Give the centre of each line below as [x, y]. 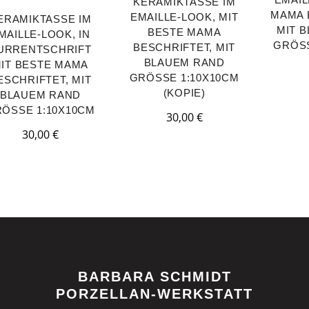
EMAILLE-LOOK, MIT [184, 17]
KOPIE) [182, 93]
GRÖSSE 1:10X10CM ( [184, 78]
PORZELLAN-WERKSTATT [154, 294]
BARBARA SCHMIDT [154, 277]
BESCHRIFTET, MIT [185, 47]
